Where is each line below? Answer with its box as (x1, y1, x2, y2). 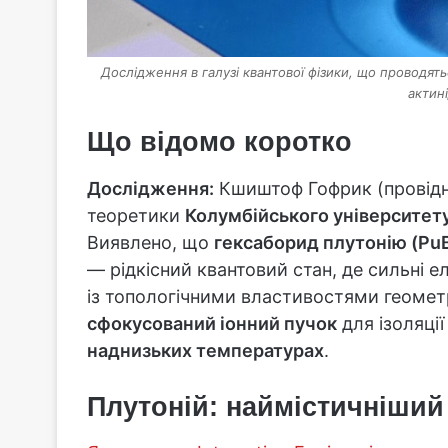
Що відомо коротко (87, 127, 352, 158)
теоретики (87, 204, 185, 226)
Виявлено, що (87, 231, 214, 253)
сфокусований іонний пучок (87, 312, 337, 334)
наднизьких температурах (87, 339, 324, 361)
